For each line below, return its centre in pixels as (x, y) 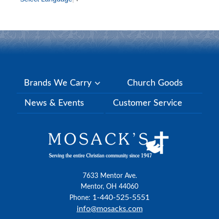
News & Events (54, 103)
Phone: (81, 198)
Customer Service (148, 103)
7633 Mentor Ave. (109, 176)
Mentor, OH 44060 (109, 186)
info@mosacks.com (109, 208)
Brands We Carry (59, 83)
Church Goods (155, 83)
